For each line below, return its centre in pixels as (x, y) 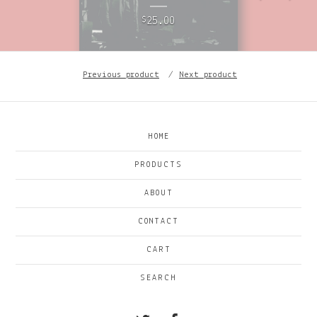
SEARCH (158, 278)
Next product (208, 75)
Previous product (121, 75)
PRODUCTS (158, 165)
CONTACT (158, 221)
